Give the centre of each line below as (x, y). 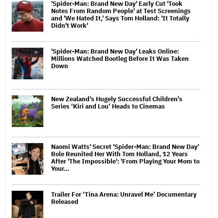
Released (65, 201)
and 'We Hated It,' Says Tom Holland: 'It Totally (120, 18)
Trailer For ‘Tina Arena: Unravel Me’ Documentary (124, 194)
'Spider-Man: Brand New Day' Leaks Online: (115, 51)
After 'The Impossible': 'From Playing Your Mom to (125, 161)
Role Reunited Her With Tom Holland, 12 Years (119, 154)
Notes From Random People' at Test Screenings (121, 11)
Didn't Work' (70, 25)
